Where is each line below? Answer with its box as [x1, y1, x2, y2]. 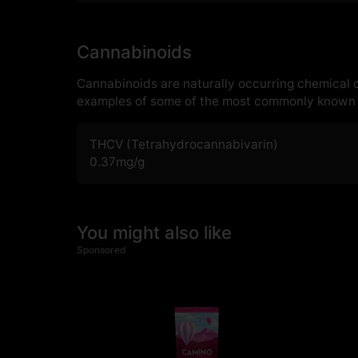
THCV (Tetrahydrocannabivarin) [89, 137, 278, 153]
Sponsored [77, 244, 126, 257]
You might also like [77, 222, 232, 244]
